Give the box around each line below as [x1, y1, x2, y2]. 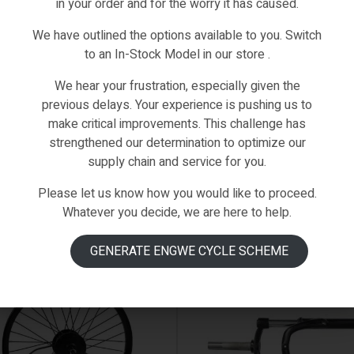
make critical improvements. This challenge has [48, 114, 306, 134]
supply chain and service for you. [88, 152, 266, 171]
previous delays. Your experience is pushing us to [42, 95, 312, 115]
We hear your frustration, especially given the [54, 76, 300, 96]
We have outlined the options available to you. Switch [32, 25, 322, 45]
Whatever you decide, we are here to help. [62, 202, 292, 222]
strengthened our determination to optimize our [48, 133, 306, 153]
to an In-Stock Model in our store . [84, 44, 270, 64]
